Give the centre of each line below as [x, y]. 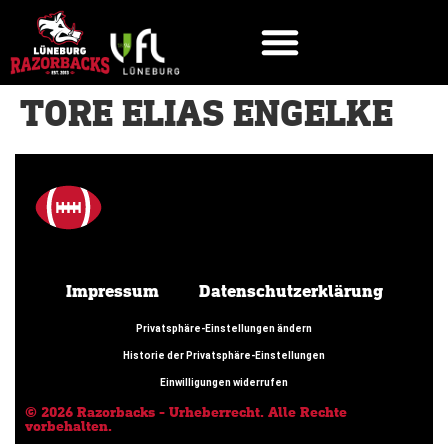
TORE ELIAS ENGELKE [206, 114]
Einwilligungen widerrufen [224, 382]
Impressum [112, 291]
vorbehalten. [68, 426]
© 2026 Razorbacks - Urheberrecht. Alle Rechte [186, 412]
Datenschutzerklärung [290, 291]
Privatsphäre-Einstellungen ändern [224, 328]
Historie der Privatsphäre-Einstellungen [224, 355]
